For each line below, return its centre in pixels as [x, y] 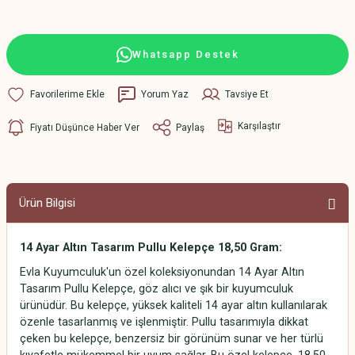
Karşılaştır [259, 126]
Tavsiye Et [247, 94]
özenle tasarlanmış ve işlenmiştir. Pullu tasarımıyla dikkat [164, 322]
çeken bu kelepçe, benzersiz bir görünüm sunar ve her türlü [172, 339]
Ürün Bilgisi [47, 203]
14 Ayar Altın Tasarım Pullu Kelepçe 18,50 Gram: [153, 248]
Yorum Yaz [165, 94]
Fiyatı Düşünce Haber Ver [85, 127]
